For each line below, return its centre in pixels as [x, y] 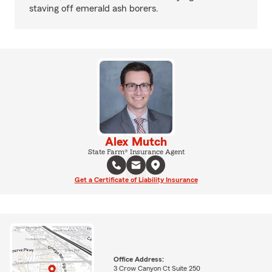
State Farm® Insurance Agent [136, 152]
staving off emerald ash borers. [94, 8]
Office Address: [138, 259]
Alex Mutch [136, 142]
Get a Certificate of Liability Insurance [136, 180]
